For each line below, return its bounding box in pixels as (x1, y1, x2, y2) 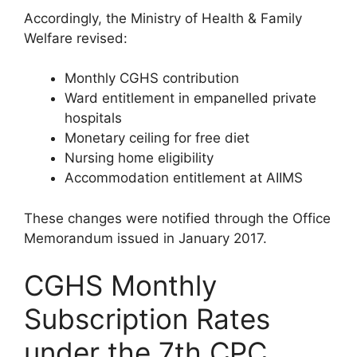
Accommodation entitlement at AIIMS (65, 170, 303, 186)
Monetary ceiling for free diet (65, 130, 249, 146)
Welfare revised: (24, 29, 127, 46)
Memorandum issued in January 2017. (24, 229, 267, 246)
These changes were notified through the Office (24, 210, 331, 226)
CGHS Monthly (24, 269, 217, 302)
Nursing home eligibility (65, 150, 214, 166)
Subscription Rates (24, 302, 270, 335)
